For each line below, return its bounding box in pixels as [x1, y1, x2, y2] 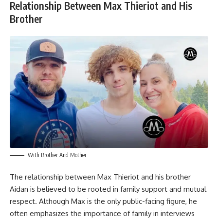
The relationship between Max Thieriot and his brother [10, 172, 191, 182]
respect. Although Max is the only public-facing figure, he [10, 197, 197, 206]
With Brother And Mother [28, 151, 87, 159]
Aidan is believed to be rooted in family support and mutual [10, 184, 206, 194]
